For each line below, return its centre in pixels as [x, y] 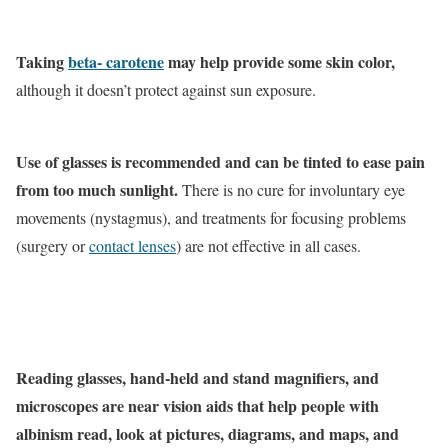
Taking [42, 62]
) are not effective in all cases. [268, 246]
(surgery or [52, 246]
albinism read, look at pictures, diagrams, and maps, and [207, 434]
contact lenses [132, 246]
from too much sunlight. [97, 190]
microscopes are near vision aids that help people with [197, 406]
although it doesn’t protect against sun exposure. [166, 90]
